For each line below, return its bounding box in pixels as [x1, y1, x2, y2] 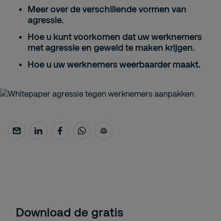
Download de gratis [16, 205, 123, 219]
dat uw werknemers [120, 31, 202, 42]
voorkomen [74, 31, 120, 42]
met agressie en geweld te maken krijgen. [28, 42, 195, 53]
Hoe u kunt [28, 31, 74, 42]
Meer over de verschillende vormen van [28, 3, 186, 14]
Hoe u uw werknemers [28, 59, 119, 70]
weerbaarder [119, 59, 171, 70]
